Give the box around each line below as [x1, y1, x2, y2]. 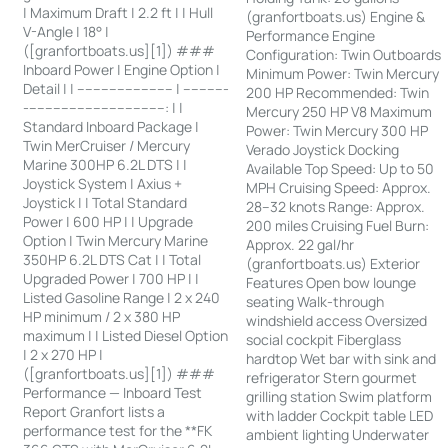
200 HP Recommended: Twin [246, 82, 430, 102]
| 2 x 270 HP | [23, 344, 104, 364]
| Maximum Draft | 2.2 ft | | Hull [23, 2, 214, 22]
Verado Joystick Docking [246, 139, 400, 159]
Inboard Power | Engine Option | [23, 59, 221, 79]
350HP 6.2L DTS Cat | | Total [23, 249, 202, 269]
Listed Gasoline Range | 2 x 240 [23, 287, 221, 307]
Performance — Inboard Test [23, 382, 203, 402]
